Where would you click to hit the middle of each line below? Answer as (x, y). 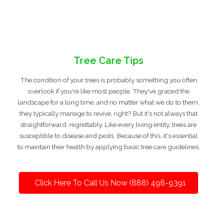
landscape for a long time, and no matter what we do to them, (108, 102)
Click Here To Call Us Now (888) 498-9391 (110, 183)
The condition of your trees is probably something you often (108, 80)
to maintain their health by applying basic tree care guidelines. (108, 147)
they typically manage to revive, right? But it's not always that (108, 113)
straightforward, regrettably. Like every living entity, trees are (108, 124)
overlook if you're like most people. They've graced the (108, 91)
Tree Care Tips (108, 60)
